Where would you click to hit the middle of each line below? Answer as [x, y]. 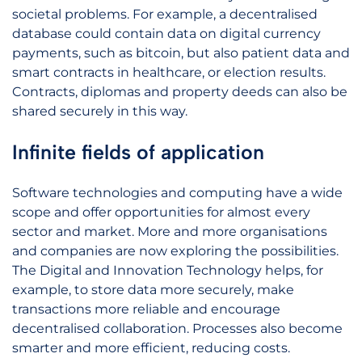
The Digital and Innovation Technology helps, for [168, 270]
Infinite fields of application [138, 152]
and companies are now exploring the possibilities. [175, 251]
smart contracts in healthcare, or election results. [169, 72]
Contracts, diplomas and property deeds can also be [180, 92]
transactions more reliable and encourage [146, 309]
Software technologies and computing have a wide [177, 193]
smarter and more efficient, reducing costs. [151, 348]
